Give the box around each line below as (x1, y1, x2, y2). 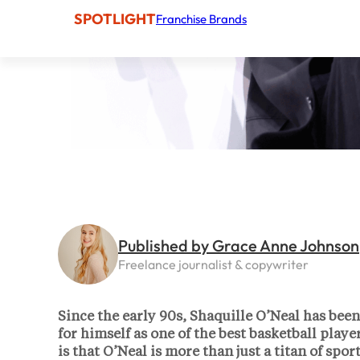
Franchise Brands (156, 10, 247, 27)
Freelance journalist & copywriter (118, 256, 309, 272)
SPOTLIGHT (74, 9, 156, 28)
